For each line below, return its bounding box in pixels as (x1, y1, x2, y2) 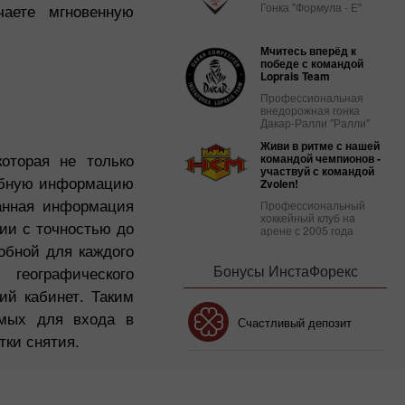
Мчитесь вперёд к (260, 42, 356, 59)
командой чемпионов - (260, 150, 381, 166)
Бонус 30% (34, 313, 95, 331)
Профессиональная (260, 89, 363, 105)
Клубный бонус (34, 372, 118, 390)
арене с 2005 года (260, 222, 353, 238)
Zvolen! (260, 175, 298, 192)
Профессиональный (260, 197, 365, 212)
